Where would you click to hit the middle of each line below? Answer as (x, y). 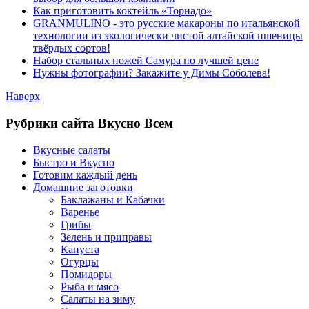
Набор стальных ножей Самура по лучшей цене (146, 61)
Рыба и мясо (90, 286)
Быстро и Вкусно (74, 162)
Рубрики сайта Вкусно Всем (89, 123)
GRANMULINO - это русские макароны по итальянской (167, 23)
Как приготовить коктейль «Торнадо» (122, 11)
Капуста (80, 249)
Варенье (80, 212)
